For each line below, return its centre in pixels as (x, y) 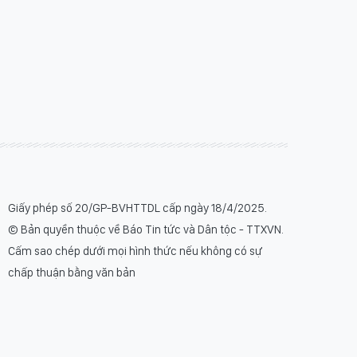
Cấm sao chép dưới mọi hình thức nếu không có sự (135, 251)
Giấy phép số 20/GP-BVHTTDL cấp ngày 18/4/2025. (137, 208)
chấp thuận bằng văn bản (72, 273)
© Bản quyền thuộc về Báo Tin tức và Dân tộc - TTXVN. (146, 229)
